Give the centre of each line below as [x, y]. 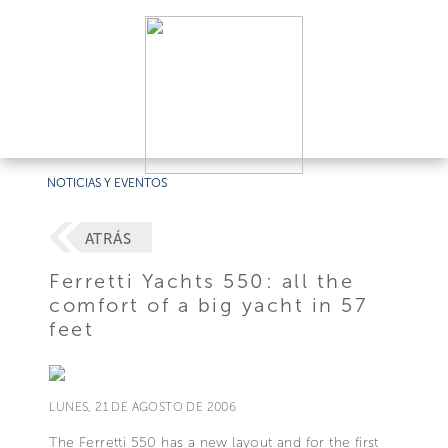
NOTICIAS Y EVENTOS [107, 183]
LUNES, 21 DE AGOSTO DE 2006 [143, 406]
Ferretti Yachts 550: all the [202, 280]
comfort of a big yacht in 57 [208, 304]
